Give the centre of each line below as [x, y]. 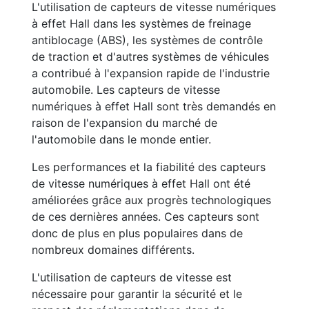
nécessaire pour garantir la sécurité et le [137, 294]
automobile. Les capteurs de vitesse [126, 90]
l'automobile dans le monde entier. [121, 139]
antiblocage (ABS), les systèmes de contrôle [147, 40]
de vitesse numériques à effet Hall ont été [141, 183]
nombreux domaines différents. [113, 250]
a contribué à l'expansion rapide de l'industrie [151, 73]
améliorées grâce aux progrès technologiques [151, 200]
